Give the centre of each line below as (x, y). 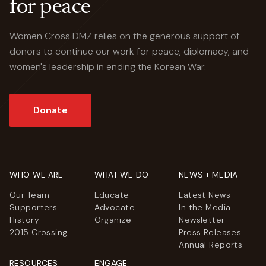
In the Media (205, 207)
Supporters (34, 207)
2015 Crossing (39, 232)
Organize (113, 219)
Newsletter (202, 219)
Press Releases (210, 232)
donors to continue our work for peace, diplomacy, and (129, 51)
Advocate (115, 207)
